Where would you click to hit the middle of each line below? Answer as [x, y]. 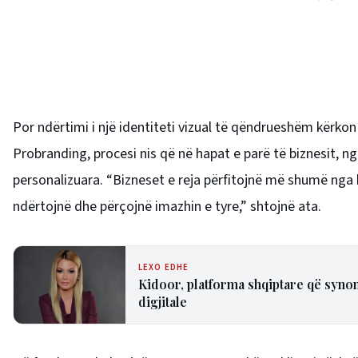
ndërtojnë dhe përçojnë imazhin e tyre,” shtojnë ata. [167, 207]
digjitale [163, 301]
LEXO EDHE [163, 267]
